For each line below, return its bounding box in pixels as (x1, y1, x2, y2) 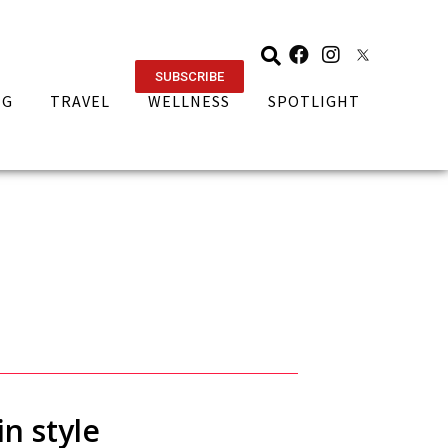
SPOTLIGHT (268, 91, 361, 111)
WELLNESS (148, 91, 231, 111)
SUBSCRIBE (154, 69, 224, 84)
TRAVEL (50, 91, 111, 111)
